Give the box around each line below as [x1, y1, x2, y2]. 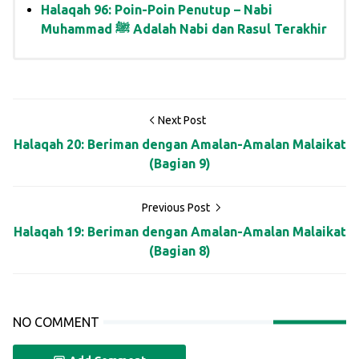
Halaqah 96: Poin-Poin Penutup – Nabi [41, 2, 272, 18]
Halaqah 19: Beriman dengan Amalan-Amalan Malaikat [13, 224, 346, 240]
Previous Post [142, 201, 212, 215]
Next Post [158, 114, 206, 127]
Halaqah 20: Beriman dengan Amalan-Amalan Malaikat [13, 137, 346, 152]
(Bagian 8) [148, 244, 211, 259]
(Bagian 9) [148, 156, 211, 171]
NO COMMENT [13, 315, 99, 330]
